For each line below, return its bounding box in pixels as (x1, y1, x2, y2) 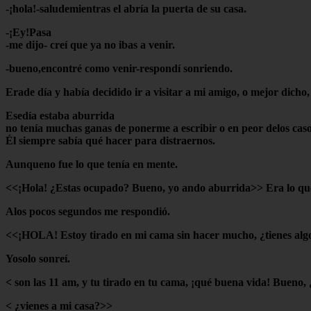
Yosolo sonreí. (6, 252, 70, 264)
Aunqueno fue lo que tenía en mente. (6, 158, 178, 170)
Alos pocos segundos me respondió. (6, 205, 170, 217)
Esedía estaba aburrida (6, 109, 115, 121)
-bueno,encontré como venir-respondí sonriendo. (6, 62, 233, 74)
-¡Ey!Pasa (6, 26, 51, 38)
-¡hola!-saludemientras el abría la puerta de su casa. (6, 2, 246, 15)
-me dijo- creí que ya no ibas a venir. (6, 38, 175, 51)
